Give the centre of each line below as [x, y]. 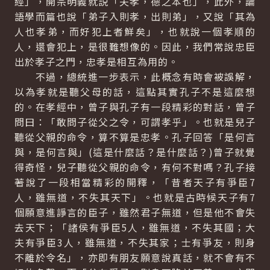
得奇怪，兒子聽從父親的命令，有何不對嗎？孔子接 [135, 167]
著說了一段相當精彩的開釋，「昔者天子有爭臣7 [135, 182]
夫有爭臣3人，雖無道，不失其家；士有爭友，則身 [135, 242]
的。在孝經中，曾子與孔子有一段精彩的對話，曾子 [135, 107]
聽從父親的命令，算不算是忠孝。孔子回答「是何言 [135, 137]
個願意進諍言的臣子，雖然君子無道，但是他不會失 [135, 212]
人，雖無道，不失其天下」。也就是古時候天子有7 [135, 197]
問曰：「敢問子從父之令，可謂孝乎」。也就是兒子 [135, 122]
